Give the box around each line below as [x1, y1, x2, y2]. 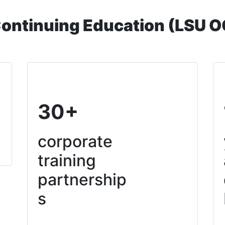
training [38, 151, 96, 170]
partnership [38, 170, 127, 189]
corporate [38, 132, 113, 151]
